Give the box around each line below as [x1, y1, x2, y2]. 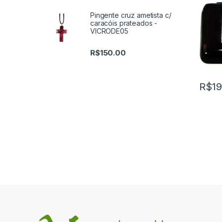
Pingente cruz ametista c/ [90, 10, 171, 19]
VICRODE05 [90, 26, 128, 35]
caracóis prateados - [90, 18, 158, 27]
